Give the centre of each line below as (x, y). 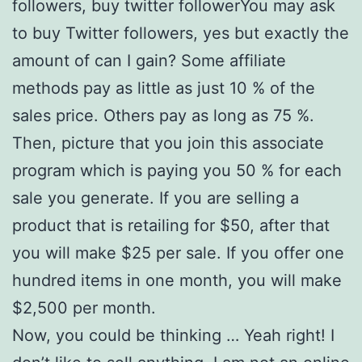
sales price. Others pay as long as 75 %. (163, 115)
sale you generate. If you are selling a (156, 198)
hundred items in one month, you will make (177, 280)
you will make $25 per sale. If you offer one (178, 253)
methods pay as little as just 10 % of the (164, 88)
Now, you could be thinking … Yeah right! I (173, 335)
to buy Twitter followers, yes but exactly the (181, 33)
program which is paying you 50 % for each (177, 170)
